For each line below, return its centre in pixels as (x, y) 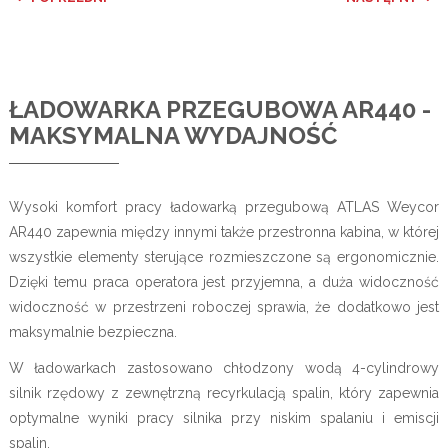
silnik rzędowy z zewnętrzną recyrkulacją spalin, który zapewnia (224, 392)
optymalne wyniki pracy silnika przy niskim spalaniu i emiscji (224, 417)
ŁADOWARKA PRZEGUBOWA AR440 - (219, 109)
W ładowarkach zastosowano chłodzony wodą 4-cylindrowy (224, 367)
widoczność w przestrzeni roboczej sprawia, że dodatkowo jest (224, 306)
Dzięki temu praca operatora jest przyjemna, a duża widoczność (224, 281)
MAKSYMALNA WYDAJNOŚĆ (172, 135)
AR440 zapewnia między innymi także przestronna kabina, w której (224, 231)
